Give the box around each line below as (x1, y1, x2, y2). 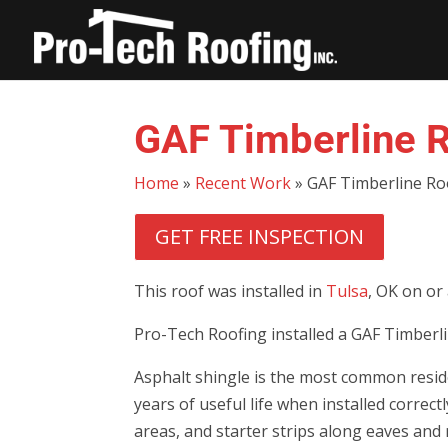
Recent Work (195, 172, 292, 195)
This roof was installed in (134, 279, 327, 302)
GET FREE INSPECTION (155, 223, 365, 251)
